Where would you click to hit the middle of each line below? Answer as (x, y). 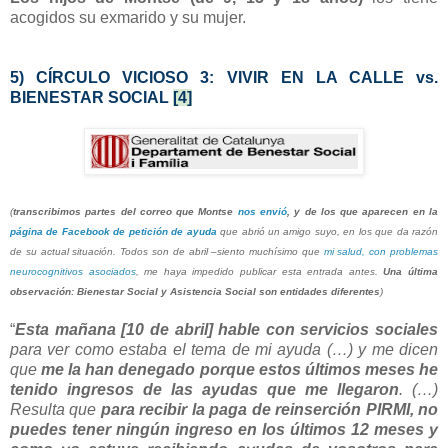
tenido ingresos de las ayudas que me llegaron (204, 390)
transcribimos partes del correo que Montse (125, 212)
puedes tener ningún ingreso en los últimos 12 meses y (224, 430)
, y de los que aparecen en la (363, 212)
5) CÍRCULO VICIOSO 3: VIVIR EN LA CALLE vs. (224, 78)
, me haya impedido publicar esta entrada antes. (259, 272)
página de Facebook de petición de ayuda (113, 232)
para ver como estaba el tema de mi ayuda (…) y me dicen (224, 350)
